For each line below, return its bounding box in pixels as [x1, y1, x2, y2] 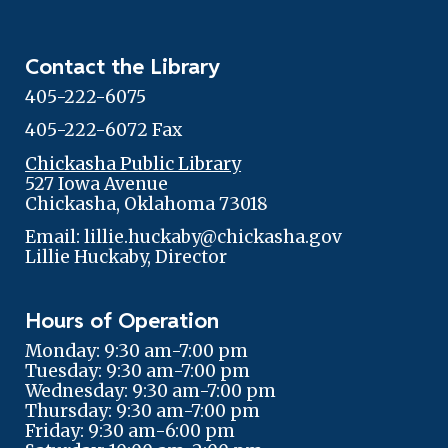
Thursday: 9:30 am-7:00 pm [25, 399, 261, 422]
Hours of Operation [25, 305, 220, 334]
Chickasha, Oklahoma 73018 [25, 192, 269, 215]
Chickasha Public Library [25, 152, 242, 175]
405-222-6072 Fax [25, 119, 183, 142]
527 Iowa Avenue [25, 172, 169, 195]
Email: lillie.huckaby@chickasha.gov [25, 225, 343, 248]
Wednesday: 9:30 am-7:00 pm [25, 379, 277, 402]
